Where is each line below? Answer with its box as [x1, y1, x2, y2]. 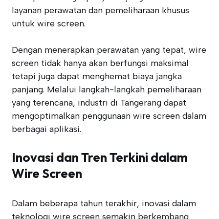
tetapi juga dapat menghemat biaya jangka [12, 71, 182, 82]
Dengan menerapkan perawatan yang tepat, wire [12, 44, 206, 55]
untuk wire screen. [12, 18, 86, 29]
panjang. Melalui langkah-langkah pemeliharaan [12, 84, 201, 95]
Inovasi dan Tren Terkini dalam [12, 149, 188, 165]
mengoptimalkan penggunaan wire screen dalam [12, 110, 206, 121]
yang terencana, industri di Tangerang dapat [12, 97, 186, 108]
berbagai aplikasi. [12, 124, 81, 134]
